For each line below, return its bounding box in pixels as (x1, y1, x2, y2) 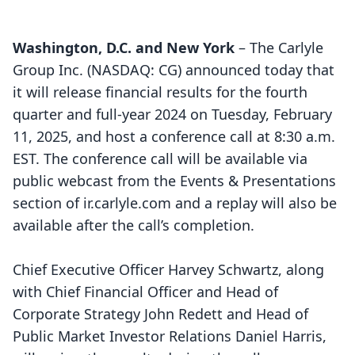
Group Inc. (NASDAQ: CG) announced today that (13, 60, 334, 79)
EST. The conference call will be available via (13, 149, 307, 168)
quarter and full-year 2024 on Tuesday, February (13, 105, 332, 124)
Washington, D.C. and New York (13, 38, 235, 57)
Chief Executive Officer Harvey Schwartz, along (13, 260, 324, 279)
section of (13, 193, 83, 212)
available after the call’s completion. (13, 216, 254, 235)
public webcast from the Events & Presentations (13, 171, 336, 190)
